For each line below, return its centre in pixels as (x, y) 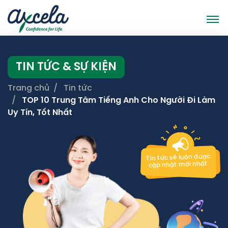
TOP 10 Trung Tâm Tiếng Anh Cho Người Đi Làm (119, 101)
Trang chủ (28, 88)
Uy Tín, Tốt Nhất (40, 113)
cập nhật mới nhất (178, 165)
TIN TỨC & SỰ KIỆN (66, 67)
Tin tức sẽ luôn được (178, 158)
